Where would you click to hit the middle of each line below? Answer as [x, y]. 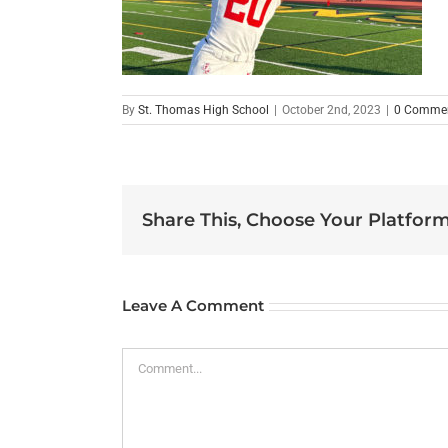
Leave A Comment [193, 306]
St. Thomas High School [203, 110]
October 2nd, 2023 [331, 110]
